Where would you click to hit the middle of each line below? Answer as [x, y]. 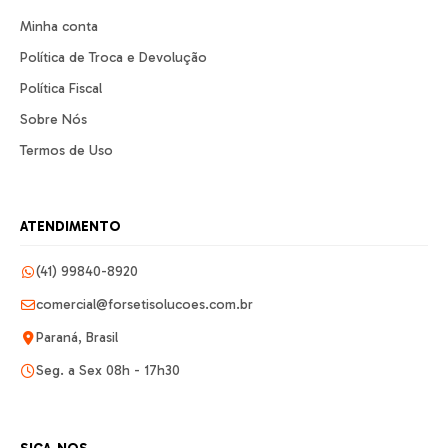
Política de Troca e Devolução [113, 58]
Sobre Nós [53, 120]
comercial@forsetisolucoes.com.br [144, 305]
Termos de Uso [66, 151]
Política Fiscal [61, 89]
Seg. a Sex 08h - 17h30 [108, 371]
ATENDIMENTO [70, 227]
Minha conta [59, 27]
